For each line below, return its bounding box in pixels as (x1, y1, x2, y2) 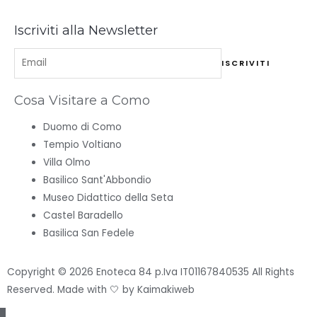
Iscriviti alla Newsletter (14, 22, 158, 39)
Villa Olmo (43, 155, 91, 169)
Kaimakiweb (137, 283, 195, 297)
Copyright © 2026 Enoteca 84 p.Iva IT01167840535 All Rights (7, 265, 294, 279)
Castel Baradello (43, 208, 124, 222)
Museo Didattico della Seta (43, 190, 174, 204)
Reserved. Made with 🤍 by (7, 283, 137, 297)
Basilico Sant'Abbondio (43, 173, 152, 187)
